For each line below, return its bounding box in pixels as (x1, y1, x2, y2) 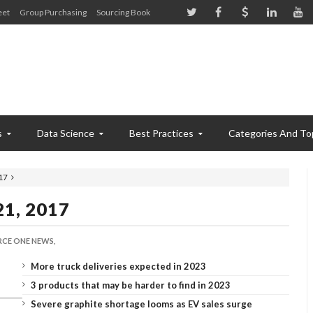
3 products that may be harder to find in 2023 (30, 279, 231, 291)
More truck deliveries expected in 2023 (30, 261, 206, 272)
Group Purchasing (20, 7, 87, 17)
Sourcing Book (96, 7, 150, 17)
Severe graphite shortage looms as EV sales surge (30, 298, 252, 310)
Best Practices (129, 127, 194, 139)
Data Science (37, 127, 94, 139)
